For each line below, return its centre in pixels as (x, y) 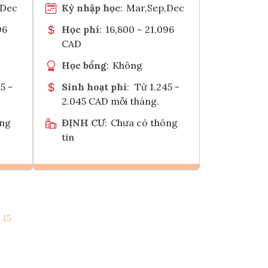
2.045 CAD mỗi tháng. (110, 101)
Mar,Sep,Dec (156, 7)
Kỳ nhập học (91, 7)
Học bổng (84, 65)
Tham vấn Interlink (148, 219)
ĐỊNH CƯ (83, 122)
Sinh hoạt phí (94, 86)
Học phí (80, 29)
